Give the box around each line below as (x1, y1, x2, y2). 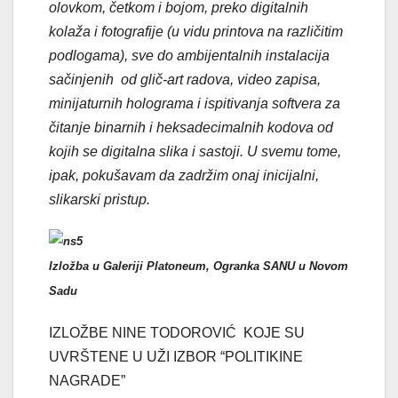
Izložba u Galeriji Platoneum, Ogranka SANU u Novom (49, 259, 348, 273)
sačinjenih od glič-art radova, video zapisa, (49, 71, 321, 87)
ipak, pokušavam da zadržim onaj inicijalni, (49, 167, 319, 183)
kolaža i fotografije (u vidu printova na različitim (49, 23, 343, 39)
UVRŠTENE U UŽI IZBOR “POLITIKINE (49, 348, 303, 364)
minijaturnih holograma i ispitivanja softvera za (49, 95, 340, 111)
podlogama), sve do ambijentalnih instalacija (49, 47, 330, 63)
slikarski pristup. (49, 191, 150, 207)
